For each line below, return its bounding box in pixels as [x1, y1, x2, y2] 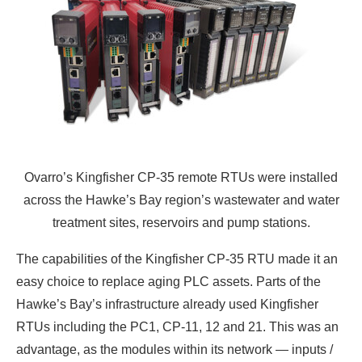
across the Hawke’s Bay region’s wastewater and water [23, 192, 339, 207]
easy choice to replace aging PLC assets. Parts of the [16, 274, 321, 288]
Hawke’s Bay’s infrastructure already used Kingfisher [16, 297, 318, 311]
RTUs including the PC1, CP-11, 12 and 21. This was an [16, 319, 339, 334]
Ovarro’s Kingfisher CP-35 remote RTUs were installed [24, 170, 338, 184]
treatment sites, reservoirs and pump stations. [52, 215, 310, 229]
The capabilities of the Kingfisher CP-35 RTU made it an [16, 251, 338, 266]
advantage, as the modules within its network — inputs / [16, 342, 333, 356]
